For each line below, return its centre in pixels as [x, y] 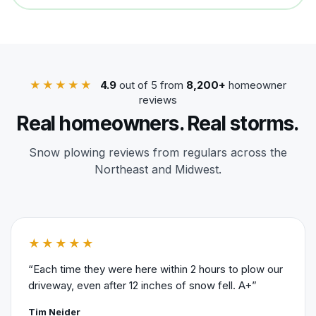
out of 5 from [151, 85]
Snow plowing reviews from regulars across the [158, 152]
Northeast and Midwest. [158, 169]
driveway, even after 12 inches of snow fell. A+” [142, 285]
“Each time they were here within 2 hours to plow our [156, 269]
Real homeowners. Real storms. [158, 123]
